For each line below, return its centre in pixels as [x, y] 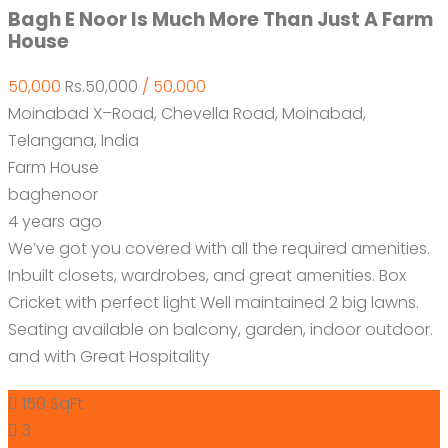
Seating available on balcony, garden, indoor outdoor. [220, 329]
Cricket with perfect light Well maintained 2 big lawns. [213, 302]
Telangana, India [73, 140]
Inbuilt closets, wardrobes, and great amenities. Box [207, 275]
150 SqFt [52, 403]
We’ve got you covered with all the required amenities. [219, 248]
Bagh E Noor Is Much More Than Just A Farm [220, 19]
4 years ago [55, 221]
